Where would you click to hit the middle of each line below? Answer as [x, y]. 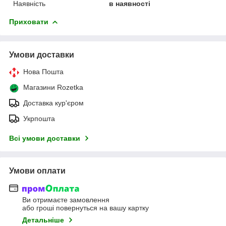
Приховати [29, 21]
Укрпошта [39, 118]
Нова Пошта [43, 71]
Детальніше [43, 220]
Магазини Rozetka [53, 87]
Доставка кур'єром [53, 103]
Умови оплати [37, 171]
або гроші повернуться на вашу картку [86, 208]
